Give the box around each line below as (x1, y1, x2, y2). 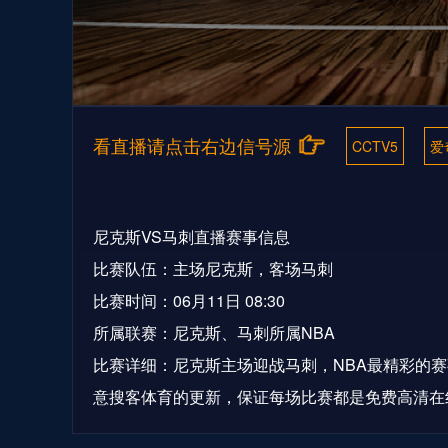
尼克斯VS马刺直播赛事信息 (93, 225, 290, 248)
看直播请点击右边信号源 (93, 132, 291, 158)
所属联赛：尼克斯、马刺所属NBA (93, 321, 335, 344)
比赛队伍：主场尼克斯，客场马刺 (93, 257, 333, 280)
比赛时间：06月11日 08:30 (93, 289, 285, 312)
